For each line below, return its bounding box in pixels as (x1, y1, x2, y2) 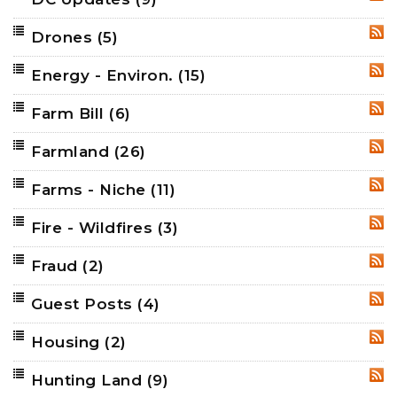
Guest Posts (31, 295, 137, 314)
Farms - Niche (31, 181, 151, 199)
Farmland (31, 143, 114, 161)
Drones (31, 28, 97, 47)
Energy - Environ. (31, 66, 178, 85)
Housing (31, 333, 105, 352)
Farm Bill (31, 105, 109, 123)
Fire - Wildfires (31, 219, 158, 237)
